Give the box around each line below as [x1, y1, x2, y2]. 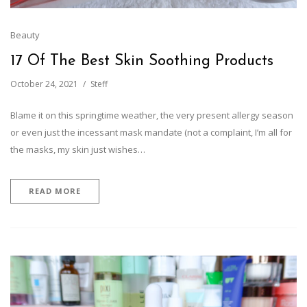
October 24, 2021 [10, 77, 78, 90]
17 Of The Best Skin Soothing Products [10, 53, 273, 69]
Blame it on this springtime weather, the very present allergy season [10, 108, 293, 121]
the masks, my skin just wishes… [10, 143, 145, 156]
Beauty [10, 28, 40, 41]
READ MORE [29, 185, 81, 196]
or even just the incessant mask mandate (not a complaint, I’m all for [10, 125, 292, 138]
